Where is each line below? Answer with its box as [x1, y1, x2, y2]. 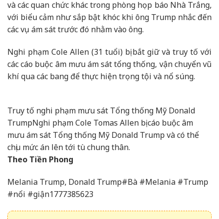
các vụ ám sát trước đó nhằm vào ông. [7, 23, 144, 35]
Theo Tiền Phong [7, 154, 73, 165]
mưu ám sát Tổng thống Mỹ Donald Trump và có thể [7, 130, 199, 141]
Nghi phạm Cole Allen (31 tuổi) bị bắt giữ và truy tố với [7, 46, 212, 57]
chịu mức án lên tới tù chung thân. [7, 142, 130, 153]
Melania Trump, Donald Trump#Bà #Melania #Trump [7, 176, 208, 188]
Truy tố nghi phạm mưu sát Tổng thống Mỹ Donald [7, 105, 195, 116]
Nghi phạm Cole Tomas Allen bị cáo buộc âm [32, 117, 193, 129]
